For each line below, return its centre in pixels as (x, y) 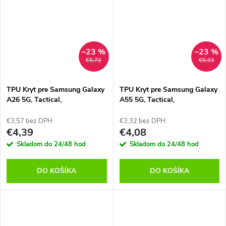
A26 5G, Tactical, (34, 99)
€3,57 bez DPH (30, 121)
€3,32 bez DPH (142, 121)
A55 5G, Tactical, (147, 99)
